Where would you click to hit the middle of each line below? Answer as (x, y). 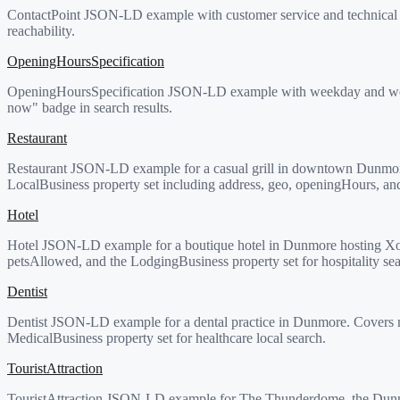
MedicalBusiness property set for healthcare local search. (167, 337)
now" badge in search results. (90, 107)
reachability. (41, 30)
